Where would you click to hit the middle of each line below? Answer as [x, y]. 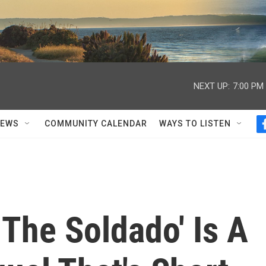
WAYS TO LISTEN [195, 123]
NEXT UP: [212, 86]
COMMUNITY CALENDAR [96, 123]
